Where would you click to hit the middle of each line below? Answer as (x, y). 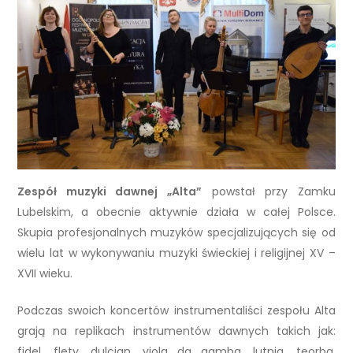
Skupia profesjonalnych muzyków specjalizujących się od (176, 233)
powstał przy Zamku (269, 192)
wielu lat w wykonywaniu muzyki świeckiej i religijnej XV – (176, 253)
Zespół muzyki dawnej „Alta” (110, 192)
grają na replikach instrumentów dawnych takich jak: (176, 331)
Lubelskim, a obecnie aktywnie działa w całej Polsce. (176, 212)
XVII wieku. (45, 274)
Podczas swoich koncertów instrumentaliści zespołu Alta (176, 311)
